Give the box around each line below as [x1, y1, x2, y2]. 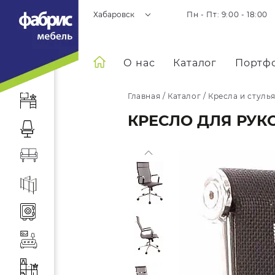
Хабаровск [93, 10, 135, 19]
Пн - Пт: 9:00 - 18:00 [187, 10, 268, 19]
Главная [128, 91, 161, 101]
